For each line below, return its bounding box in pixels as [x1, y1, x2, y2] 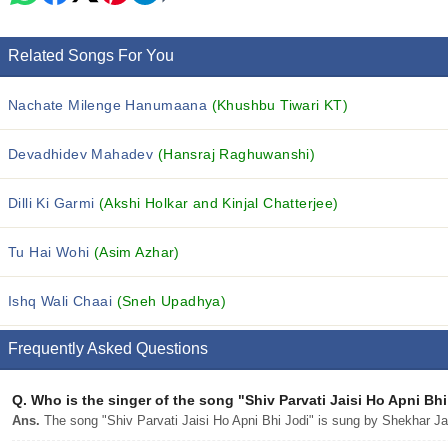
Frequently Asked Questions [8, 340, 208, 357]
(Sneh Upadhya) [116, 293, 227, 309]
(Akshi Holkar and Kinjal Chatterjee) [99, 195, 339, 211]
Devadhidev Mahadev [8, 146, 158, 162]
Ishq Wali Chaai [8, 293, 117, 309]
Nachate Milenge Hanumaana [8, 97, 212, 113]
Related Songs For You [8, 47, 174, 64]
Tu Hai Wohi [8, 244, 94, 260]
